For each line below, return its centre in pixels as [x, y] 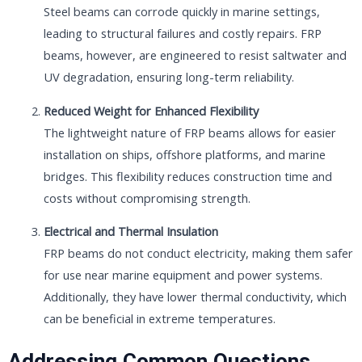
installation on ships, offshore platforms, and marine [184, 154]
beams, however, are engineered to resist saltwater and [195, 55]
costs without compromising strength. [147, 198]
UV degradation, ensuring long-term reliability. [168, 77]
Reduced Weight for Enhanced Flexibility [151, 110]
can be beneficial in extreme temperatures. [159, 319]
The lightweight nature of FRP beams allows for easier [189, 132]
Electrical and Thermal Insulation [130, 232]
